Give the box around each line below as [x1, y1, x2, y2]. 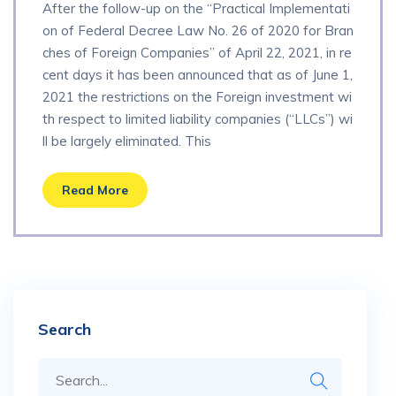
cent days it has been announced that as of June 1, [42, 66, 353, 84]
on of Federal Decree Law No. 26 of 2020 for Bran [42, 22, 354, 40]
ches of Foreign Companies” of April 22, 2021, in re [42, 44, 352, 62]
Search [38, 318, 91, 339]
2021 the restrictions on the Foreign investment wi [42, 88, 352, 106]
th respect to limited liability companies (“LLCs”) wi [42, 110, 353, 128]
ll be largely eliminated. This [42, 133, 211, 150]
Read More [62, 181, 128, 198]
